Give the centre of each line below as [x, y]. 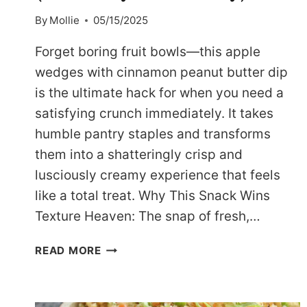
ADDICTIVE [131, 247]
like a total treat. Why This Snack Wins [152, 196]
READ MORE [68, 251]
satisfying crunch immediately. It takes [154, 114]
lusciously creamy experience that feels [158, 175]
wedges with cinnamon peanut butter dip [161, 73]
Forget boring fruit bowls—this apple [148, 52]
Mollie [65, 21]
